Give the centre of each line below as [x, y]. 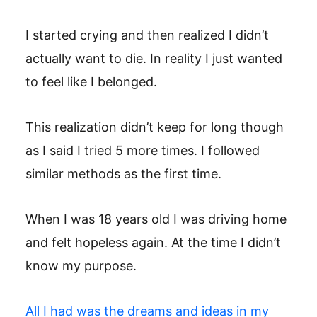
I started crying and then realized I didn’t [147, 35]
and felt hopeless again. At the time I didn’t [153, 242]
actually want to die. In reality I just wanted [154, 58]
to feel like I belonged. [91, 82]
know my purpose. [81, 266]
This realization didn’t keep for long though [155, 127]
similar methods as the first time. [123, 174]
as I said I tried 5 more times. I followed [143, 150]
